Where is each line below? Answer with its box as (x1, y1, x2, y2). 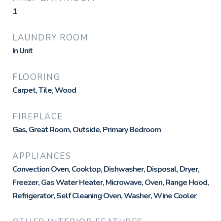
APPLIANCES (12, 150, 71, 162)
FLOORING (12, 72, 60, 83)
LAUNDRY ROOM (12, 32, 88, 43)
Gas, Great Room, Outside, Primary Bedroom (12, 124, 161, 135)
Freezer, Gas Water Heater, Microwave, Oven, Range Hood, (12, 177, 209, 188)
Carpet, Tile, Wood (12, 85, 76, 96)
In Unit (12, 45, 33, 56)
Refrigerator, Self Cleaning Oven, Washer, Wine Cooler (12, 190, 196, 201)
